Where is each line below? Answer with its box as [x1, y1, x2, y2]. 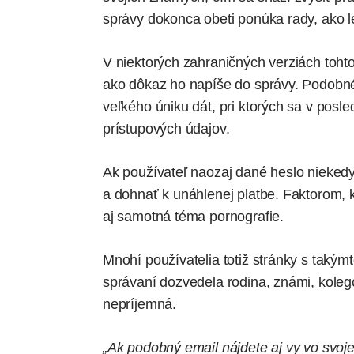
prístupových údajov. [103, 121, 230, 137]
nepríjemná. [103, 296, 177, 313]
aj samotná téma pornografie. [103, 209, 284, 225]
